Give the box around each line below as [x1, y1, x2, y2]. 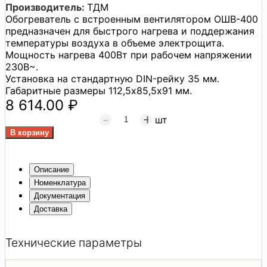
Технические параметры [5, 235, 142, 250]
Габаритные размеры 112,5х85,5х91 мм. [5, 84, 192, 97]
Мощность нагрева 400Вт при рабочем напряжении [5, 48, 252, 61]
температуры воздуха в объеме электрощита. [5, 36, 224, 49]
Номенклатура [34, 178, 86, 187]
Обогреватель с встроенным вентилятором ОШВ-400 [5, 13, 258, 25]
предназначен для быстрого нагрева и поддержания [5, 24, 254, 37]
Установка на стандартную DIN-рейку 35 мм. [5, 72, 219, 85]
